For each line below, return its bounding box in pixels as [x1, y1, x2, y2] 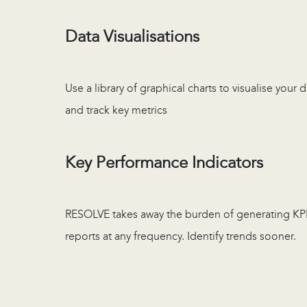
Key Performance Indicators [65, 153, 263, 173]
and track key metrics [65, 103, 167, 117]
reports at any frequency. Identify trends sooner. [65, 230, 296, 243]
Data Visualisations [65, 27, 199, 47]
